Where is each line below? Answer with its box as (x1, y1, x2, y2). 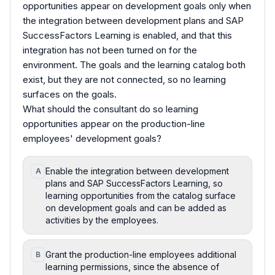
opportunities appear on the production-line (23, 117, 205, 130)
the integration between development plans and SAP (23, 14, 244, 26)
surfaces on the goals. (23, 88, 117, 100)
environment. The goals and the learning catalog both (23, 58, 246, 71)
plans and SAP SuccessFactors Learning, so (45, 177, 223, 188)
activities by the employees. (45, 214, 158, 225)
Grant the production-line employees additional (45, 249, 236, 260)
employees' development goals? (23, 132, 161, 144)
